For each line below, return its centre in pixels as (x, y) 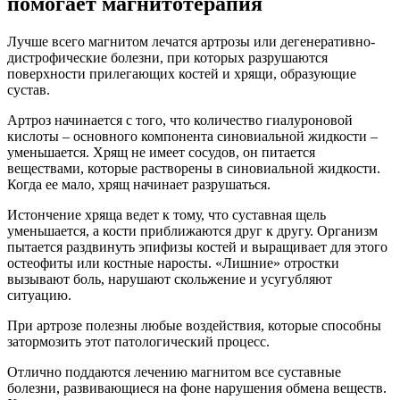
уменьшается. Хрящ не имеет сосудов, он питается (161, 152)
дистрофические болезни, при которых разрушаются (167, 57)
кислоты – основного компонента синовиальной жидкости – (192, 136)
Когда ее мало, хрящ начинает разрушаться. (139, 184)
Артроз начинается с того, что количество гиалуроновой (180, 120)
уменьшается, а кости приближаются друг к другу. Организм (192, 230)
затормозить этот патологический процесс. (138, 341)
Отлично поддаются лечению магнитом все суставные (174, 371)
